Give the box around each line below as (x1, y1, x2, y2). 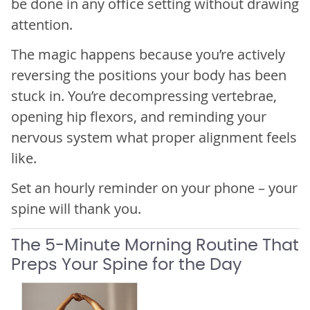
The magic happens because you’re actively (10, 44, 285, 64)
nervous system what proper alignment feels (10, 127, 297, 147)
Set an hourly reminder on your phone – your (10, 178, 298, 197)
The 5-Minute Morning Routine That (10, 237, 299, 254)
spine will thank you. (10, 199, 141, 218)
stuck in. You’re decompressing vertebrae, (10, 86, 277, 105)
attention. (10, 15, 73, 34)
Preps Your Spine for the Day (10, 256, 242, 273)
